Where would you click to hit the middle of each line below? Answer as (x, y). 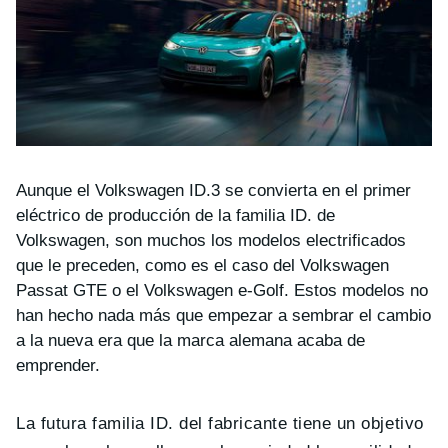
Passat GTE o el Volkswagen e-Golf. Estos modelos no (222, 290)
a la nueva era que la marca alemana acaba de (190, 340)
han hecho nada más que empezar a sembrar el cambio (223, 315)
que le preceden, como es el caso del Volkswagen (202, 265)
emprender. (58, 365)
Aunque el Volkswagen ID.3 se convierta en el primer (213, 190)
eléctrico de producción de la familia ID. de (175, 215)
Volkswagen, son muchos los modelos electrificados (211, 240)
